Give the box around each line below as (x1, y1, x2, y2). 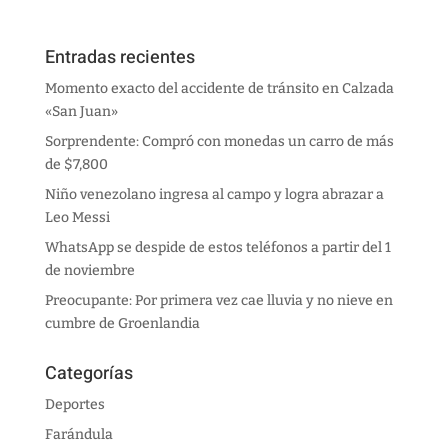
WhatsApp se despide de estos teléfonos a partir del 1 (44, 239, 391, 257)
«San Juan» (44, 103, 118, 121)
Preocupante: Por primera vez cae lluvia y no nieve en (44, 292, 393, 310)
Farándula (44, 426, 113, 444)
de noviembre (44, 262, 135, 280)
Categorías (44, 360, 133, 388)
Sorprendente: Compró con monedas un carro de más (44, 133, 394, 151)
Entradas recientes (44, 44, 195, 72)
